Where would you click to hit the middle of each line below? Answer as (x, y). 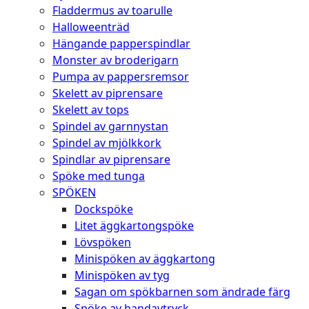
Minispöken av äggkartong (145, 258)
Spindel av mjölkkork (107, 142)
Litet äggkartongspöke (134, 225)
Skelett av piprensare (108, 93)
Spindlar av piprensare (111, 159)
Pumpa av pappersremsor (121, 76)
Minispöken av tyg (122, 275)
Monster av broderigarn (116, 60)
